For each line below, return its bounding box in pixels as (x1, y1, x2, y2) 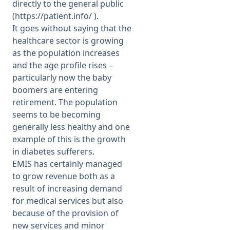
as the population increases (12, 47, 120, 59)
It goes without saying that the (12, 23, 131, 34)
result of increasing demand (12, 183, 122, 194)
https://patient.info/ (15, 10, 92, 22)
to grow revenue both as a (12, 170, 115, 182)
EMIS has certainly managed (12, 158, 122, 169)
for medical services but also (12, 195, 123, 206)
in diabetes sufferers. (12, 146, 94, 157)
